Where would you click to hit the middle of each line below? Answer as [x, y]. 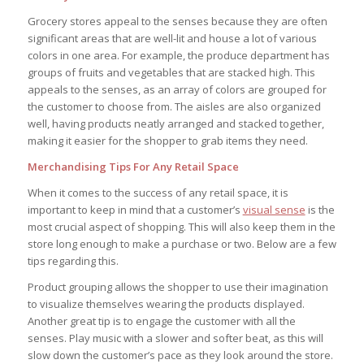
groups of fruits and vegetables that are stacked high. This [171, 73]
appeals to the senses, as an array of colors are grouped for [177, 90]
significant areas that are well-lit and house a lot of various [172, 39]
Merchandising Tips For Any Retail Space [133, 167]
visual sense [274, 210]
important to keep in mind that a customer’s [135, 210]
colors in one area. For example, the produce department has [178, 56]
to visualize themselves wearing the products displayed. [166, 304]
